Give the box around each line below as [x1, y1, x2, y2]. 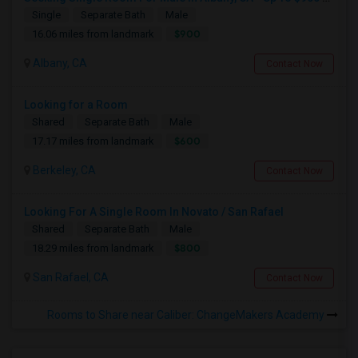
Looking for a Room [24, 98, 128, 111]
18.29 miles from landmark [32, 242, 154, 254]
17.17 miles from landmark [32, 135, 154, 147]
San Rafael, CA [30, 271, 109, 284]
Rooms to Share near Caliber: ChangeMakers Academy [47, 308, 327, 321]
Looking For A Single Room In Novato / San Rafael [24, 205, 284, 218]
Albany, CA [30, 57, 87, 70]
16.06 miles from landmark [32, 28, 154, 40]
